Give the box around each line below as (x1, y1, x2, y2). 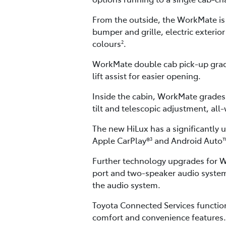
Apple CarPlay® (92, 135, 150, 146)
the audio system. (92, 179, 160, 191)
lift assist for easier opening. (92, 70, 201, 82)
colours (92, 38, 121, 49)
